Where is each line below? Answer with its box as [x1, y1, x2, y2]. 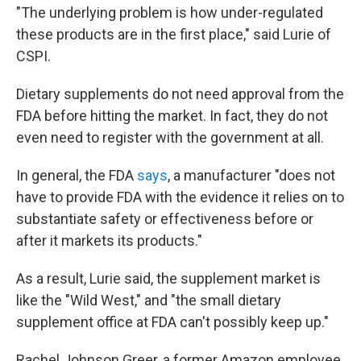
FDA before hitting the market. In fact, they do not [16, 107, 328, 125]
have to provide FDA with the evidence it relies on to [16, 189, 344, 206]
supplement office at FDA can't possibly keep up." [16, 313, 329, 331]
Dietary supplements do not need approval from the [16, 85, 344, 103]
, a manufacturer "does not [168, 167, 335, 185]
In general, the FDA [16, 167, 137, 185]
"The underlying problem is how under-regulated [16, 4, 323, 22]
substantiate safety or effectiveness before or [16, 210, 313, 228]
